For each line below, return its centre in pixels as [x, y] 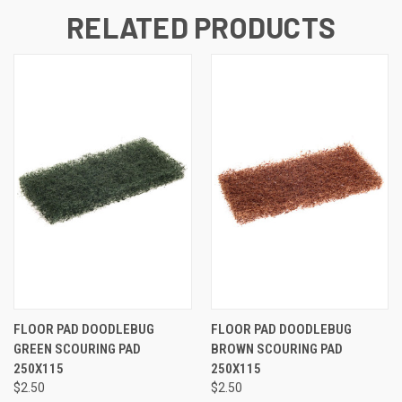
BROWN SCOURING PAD [276, 349]
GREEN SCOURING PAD [77, 349]
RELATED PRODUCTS [201, 26]
